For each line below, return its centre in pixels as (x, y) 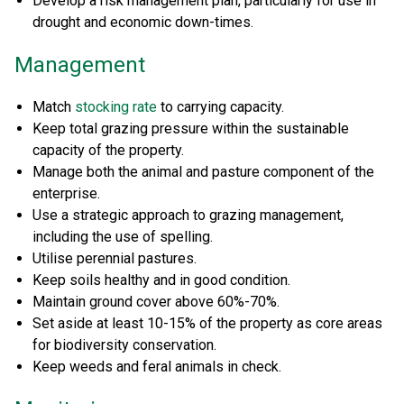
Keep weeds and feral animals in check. (157, 367)
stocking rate (116, 107)
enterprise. (66, 194)
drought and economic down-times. (143, 23)
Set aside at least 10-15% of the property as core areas (207, 324)
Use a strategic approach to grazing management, (188, 216)
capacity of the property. (108, 151)
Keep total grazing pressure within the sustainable (191, 129)
